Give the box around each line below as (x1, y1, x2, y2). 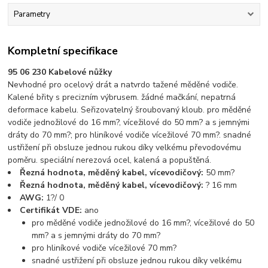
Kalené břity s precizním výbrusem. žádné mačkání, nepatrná (8, 91, 236, 103)
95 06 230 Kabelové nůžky (8, 66, 112, 78)
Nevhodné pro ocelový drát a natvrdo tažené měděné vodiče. (8, 78, 239, 90)
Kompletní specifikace (8, 43, 118, 58)
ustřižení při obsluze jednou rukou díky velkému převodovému (8, 141, 242, 153)
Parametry (13, 9, 50, 20)
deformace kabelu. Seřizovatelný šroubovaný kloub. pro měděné (8, 103, 252, 115)
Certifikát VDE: (20, 204, 85, 216)
